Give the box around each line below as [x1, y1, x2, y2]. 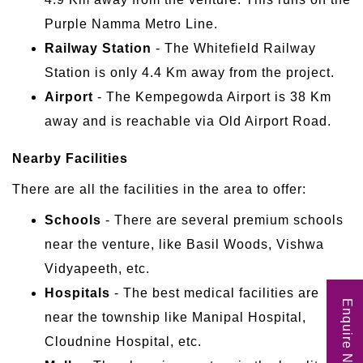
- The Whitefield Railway [152, 41, 316, 55]
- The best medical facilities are [110, 285, 319, 300]
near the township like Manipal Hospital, [45, 310, 306, 324]
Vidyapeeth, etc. [45, 261, 150, 275]
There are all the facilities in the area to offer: [12, 181, 306, 196]
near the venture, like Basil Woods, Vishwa [45, 237, 324, 251]
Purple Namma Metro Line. [45, 16, 218, 31]
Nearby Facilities [12, 151, 128, 165]
